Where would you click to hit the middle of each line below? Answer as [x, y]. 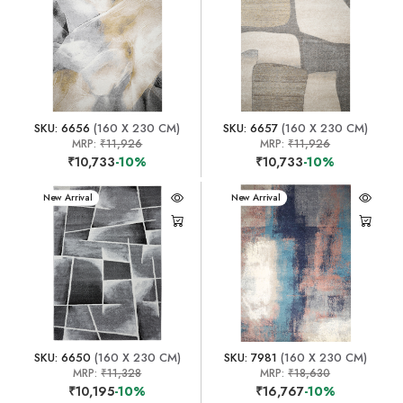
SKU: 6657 [250, 128]
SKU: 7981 [250, 357]
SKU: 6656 [63, 128]
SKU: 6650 [62, 357]
